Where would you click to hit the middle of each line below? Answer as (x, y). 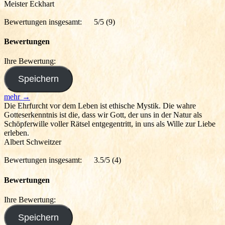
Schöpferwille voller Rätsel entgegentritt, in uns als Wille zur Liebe (110, 124)
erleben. (17, 133)
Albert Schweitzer (33, 142)
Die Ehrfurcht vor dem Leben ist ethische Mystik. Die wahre (100, 106)
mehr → (17, 97)
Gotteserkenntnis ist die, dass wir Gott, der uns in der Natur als (103, 115)
